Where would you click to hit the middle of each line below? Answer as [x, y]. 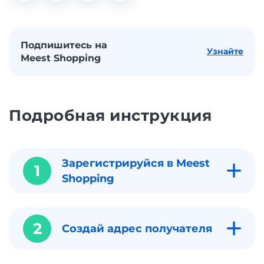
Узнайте [225, 52]
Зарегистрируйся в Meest [136, 163]
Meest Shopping [61, 58]
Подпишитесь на [64, 45]
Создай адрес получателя [137, 228]
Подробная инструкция [110, 115]
